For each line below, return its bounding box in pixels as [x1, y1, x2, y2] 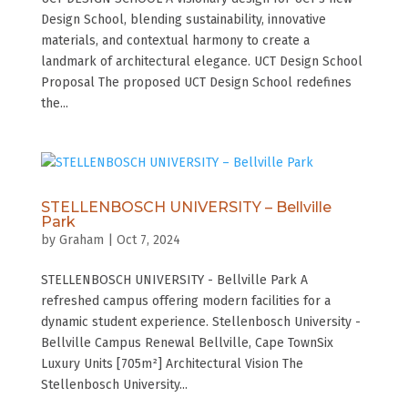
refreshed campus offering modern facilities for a [40, 292, 331, 309]
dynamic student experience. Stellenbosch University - [40, 313, 361, 330]
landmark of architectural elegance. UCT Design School [40, 53, 362, 69]
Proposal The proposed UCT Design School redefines [40, 74, 352, 90]
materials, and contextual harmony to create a [40, 32, 310, 48]
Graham [58, 231, 104, 248]
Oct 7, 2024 [116, 231, 180, 248]
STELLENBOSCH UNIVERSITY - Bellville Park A [40, 271, 308, 288]
